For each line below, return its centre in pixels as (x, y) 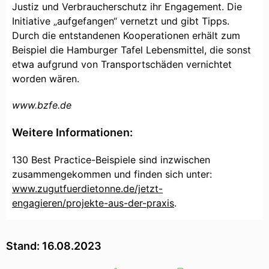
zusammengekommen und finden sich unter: (112, 174)
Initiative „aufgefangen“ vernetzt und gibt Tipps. (121, 21)
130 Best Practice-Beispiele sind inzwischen (111, 160)
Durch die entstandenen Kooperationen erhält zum (126, 36)
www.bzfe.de (42, 105)
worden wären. (46, 79)
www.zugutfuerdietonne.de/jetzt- (87, 189)
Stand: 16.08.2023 (54, 246)
